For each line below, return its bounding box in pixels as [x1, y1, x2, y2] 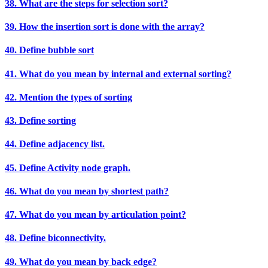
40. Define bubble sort [5, 45, 94, 56]
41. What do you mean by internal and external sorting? [5, 68, 232, 79]
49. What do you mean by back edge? [5, 256, 157, 267]
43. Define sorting [5, 115, 76, 126]
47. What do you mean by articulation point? [5, 209, 186, 220]
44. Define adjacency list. [5, 139, 105, 150]
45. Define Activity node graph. [5, 162, 130, 173]
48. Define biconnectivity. [5, 233, 106, 243]
